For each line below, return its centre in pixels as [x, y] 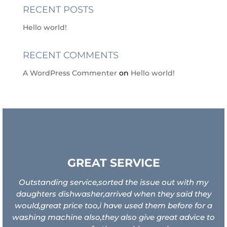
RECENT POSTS [58, 9]
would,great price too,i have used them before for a [113, 205]
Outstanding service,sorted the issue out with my [113, 182]
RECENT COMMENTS [70, 55]
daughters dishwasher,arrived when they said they [113, 194]
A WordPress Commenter [70, 73]
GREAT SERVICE [113, 163]
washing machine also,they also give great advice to [113, 217]
